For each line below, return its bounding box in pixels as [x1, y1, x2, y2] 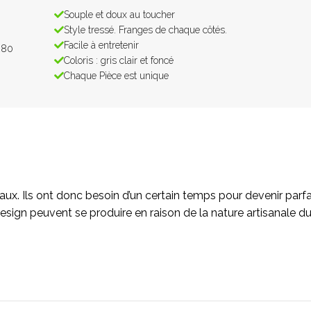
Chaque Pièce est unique [64, 69, 169, 81]
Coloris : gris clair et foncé [64, 54, 174, 66]
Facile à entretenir [64, 39, 140, 51]
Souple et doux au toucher [64, 8, 176, 20]
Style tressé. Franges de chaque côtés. [64, 24, 228, 35]
